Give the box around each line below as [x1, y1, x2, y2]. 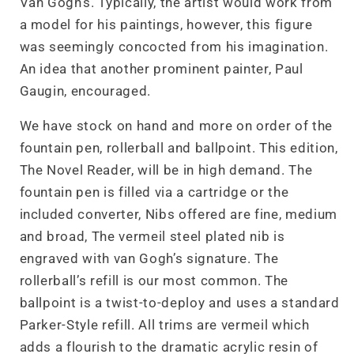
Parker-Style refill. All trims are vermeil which [19, 318, 310, 333]
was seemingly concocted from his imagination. [19, 39, 329, 55]
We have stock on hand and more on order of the [19, 119, 333, 134]
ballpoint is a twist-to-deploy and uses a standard [19, 296, 340, 311]
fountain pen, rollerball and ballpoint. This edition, [19, 141, 338, 156]
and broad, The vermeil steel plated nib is [19, 229, 285, 244]
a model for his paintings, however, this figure [19, 17, 313, 32]
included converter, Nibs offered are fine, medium [19, 207, 337, 222]
